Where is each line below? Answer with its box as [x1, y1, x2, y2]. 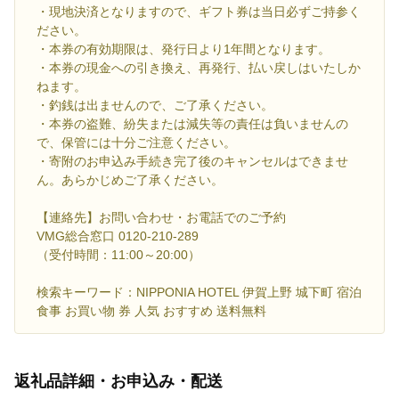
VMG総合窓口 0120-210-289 [37, 228, 199, 243]
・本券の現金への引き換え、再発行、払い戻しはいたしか [37, 60, 361, 75]
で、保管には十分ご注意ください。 [37, 134, 236, 150]
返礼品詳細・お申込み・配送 [14, 371, 223, 390]
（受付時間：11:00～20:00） [37, 247, 200, 262]
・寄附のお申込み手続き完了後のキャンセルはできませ [37, 153, 348, 168]
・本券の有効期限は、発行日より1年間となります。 [37, 41, 330, 56]
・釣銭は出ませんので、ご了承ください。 [37, 97, 273, 112]
